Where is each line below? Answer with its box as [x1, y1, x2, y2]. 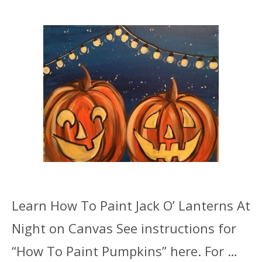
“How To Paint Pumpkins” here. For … [12, 242, 237, 260]
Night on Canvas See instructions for [12, 219, 236, 237]
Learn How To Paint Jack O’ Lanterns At [12, 196, 250, 214]
